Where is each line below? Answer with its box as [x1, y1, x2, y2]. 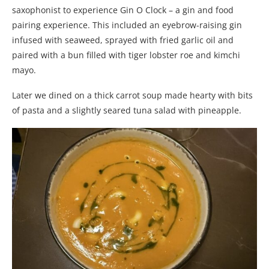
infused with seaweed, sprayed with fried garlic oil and [12, 34, 234, 46]
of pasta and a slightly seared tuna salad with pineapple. [12, 104, 244, 116]
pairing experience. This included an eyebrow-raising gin [12, 19, 242, 31]
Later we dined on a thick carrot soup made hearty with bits [12, 89, 253, 101]
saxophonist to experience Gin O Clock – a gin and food [12, 4, 234, 16]
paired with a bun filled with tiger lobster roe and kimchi [12, 49, 240, 61]
